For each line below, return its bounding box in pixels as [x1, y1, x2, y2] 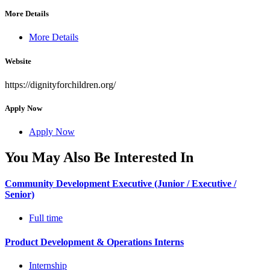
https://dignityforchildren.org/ [5, 79, 116, 90]
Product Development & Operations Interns [5, 236, 184, 247]
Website [5, 56, 31, 66]
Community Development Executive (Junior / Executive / [5, 178, 236, 189]
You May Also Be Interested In [5, 149, 193, 165]
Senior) [5, 189, 34, 200]
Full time [29, 213, 63, 224]
